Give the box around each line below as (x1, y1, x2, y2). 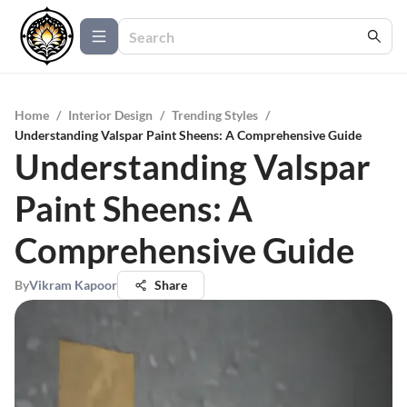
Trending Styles (172, 107, 258, 123)
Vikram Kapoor (29, 277, 117, 293)
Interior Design (68, 107, 153, 123)
